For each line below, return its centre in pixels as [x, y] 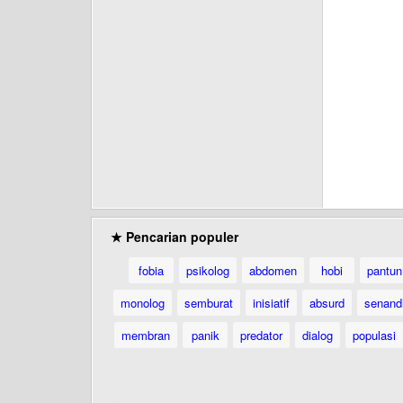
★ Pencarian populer [175, 237]
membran [146, 335]
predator [261, 335]
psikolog [207, 270]
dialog [318, 335]
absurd [327, 303]
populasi [374, 335]
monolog [143, 303]
